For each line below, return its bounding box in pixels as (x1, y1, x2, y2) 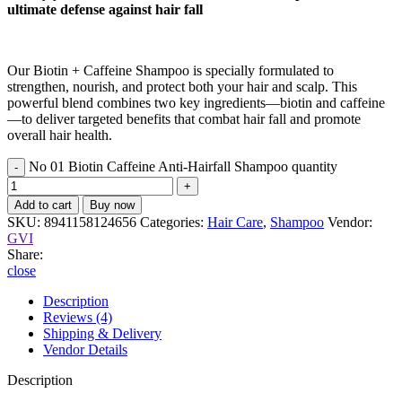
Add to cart (14, 197, 72, 212)
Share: (7, 246, 43, 262)
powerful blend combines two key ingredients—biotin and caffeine (7, 94, 385, 110)
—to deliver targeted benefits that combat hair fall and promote (7, 110, 361, 127)
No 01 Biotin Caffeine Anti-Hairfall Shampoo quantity (29, 158, 337, 174)
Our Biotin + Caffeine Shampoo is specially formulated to (7, 62, 334, 78)
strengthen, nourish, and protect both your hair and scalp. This (7, 78, 357, 94)
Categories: (140, 214, 204, 230)
